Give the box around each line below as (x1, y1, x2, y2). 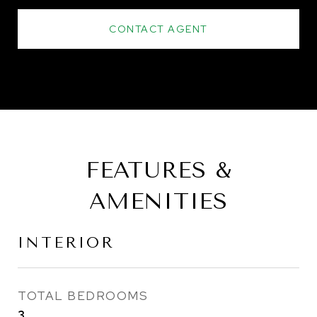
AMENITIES (89, 188, 228, 215)
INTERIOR (18, 234, 115, 252)
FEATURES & (85, 157, 232, 184)
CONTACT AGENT (109, 23, 208, 36)
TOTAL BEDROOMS (18, 288, 148, 304)
